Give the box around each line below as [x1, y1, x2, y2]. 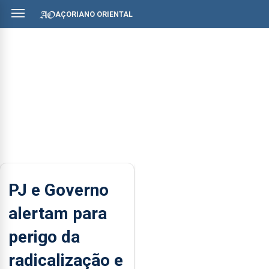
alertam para [8, 203, 107, 223]
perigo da [8, 226, 80, 247]
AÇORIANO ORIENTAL [55, 10, 133, 19]
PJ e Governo [8, 180, 109, 200]
